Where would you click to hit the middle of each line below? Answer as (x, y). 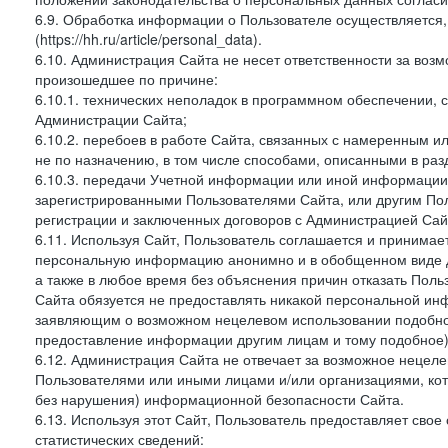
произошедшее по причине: (126, 79)
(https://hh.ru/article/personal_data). (148, 39)
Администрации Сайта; (111, 119)
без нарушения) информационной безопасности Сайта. (219, 399)
